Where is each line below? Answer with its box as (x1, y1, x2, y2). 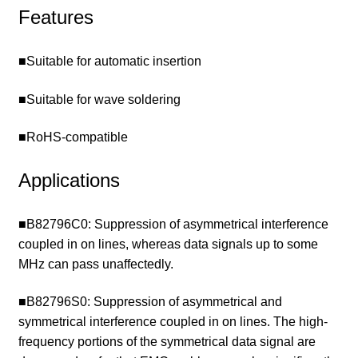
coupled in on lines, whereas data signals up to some (18, 237, 318, 251)
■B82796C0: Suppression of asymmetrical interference (18, 217, 328, 231)
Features (18, 6, 93, 29)
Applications (18, 169, 120, 191)
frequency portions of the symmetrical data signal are (18, 335, 316, 349)
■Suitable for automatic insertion (18, 54, 201, 68)
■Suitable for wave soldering (18, 92, 181, 106)
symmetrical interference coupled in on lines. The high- (18, 315, 328, 329)
